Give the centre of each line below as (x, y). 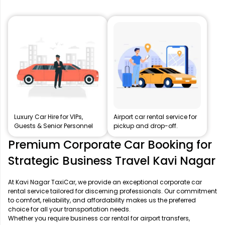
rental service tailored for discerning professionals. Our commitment (113, 191)
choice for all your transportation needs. (69, 209)
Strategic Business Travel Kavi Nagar (112, 160)
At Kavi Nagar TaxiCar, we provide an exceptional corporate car (105, 182)
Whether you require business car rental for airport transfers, (99, 218)
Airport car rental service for (155, 117)
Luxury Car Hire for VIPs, (48, 117)
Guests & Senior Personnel (53, 126)
